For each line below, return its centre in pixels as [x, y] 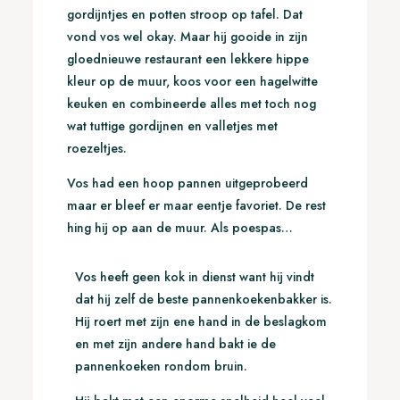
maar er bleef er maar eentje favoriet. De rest [196, 206]
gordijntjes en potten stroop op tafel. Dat [184, 15]
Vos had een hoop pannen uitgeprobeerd [187, 183]
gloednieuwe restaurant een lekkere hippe [187, 59]
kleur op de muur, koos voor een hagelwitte [192, 82]
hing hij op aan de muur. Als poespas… [181, 228]
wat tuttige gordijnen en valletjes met [172, 126]
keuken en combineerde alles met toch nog [191, 104]
